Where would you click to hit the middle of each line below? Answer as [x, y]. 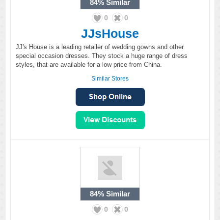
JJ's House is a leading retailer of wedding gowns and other [100, 47]
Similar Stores [110, 79]
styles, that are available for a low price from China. [89, 65]
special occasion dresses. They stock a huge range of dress [102, 56]
